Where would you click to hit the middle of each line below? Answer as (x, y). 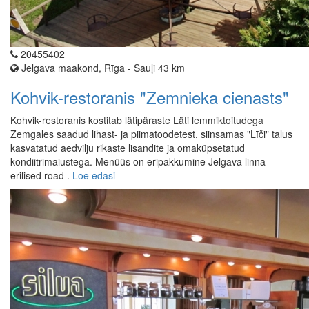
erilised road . (41, 176)
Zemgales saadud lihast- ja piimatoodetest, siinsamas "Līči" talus (151, 134)
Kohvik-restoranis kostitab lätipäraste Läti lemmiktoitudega (137, 120)
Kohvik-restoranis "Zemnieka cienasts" (150, 97)
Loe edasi (94, 176)
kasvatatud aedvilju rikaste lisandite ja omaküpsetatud (128, 148)
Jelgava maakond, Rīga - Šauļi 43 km (102, 68)
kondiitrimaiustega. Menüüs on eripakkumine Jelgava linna (138, 162)
